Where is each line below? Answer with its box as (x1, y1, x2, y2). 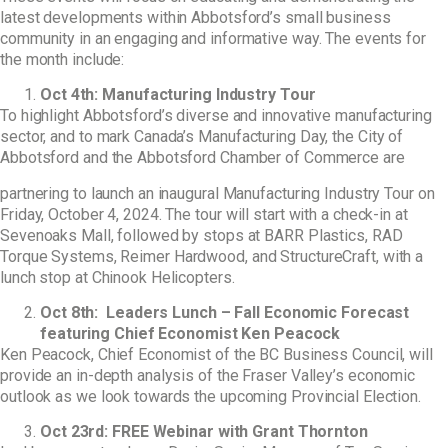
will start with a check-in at (225, 204, 408, 224)
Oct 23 (40, 422, 89, 442)
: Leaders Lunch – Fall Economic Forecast (94, 302, 410, 322)
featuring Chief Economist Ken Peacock (40, 323, 341, 343)
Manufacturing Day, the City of (198, 127, 404, 147)
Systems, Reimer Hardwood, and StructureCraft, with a (51, 246, 424, 266)
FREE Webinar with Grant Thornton (112, 422, 368, 442)
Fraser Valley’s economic (242, 365, 416, 385)
